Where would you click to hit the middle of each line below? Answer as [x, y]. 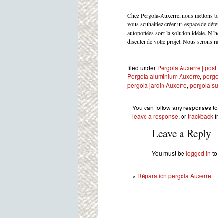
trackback [200, 116]
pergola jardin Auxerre [157, 85]
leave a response [155, 116]
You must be [169, 153]
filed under [142, 67]
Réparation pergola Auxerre [174, 176]
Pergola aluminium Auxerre [164, 76]
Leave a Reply [182, 133]
